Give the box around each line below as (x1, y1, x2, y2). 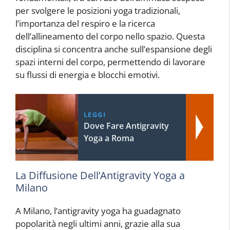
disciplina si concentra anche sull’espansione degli (15, 43, 212, 55)
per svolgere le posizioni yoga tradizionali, (15, 4, 180, 16)
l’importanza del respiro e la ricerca (15, 17, 155, 29)
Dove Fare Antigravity (83, 120, 169, 132)
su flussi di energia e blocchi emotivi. (15, 68, 160, 81)
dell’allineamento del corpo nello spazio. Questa (15, 30, 205, 42)
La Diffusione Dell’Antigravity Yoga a (15, 168, 185, 183)
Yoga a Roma (83, 132, 134, 144)
